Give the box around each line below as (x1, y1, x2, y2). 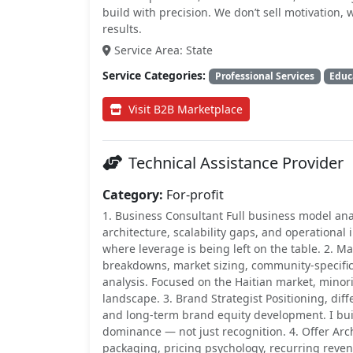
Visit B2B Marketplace (128, 102, 243, 117)
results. (102, 21, 142, 37)
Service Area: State (114, 43, 213, 58)
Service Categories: (102, 68, 206, 84)
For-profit (163, 186, 224, 204)
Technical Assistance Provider (128, 152, 344, 174)
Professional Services (214, 69, 314, 84)
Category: (102, 186, 163, 204)
